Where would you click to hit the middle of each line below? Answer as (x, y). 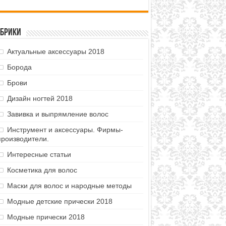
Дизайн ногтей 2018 (40, 98)
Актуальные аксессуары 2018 (55, 51)
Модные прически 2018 (46, 217)
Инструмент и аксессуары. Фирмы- (65, 129)
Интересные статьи (39, 154)
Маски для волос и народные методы (69, 185)
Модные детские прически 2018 (60, 201)
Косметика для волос (42, 170)
